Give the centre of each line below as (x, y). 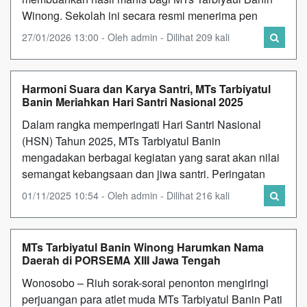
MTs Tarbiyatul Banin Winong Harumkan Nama (143, 247)
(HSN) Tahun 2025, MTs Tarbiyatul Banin (121, 140)
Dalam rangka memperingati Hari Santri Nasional (142, 124)
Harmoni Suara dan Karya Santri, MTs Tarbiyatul (146, 88)
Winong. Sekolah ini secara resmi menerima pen (140, 15)
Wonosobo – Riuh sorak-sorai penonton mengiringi (145, 282)
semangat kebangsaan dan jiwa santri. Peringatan (144, 173)
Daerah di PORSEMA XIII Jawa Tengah (121, 260)
